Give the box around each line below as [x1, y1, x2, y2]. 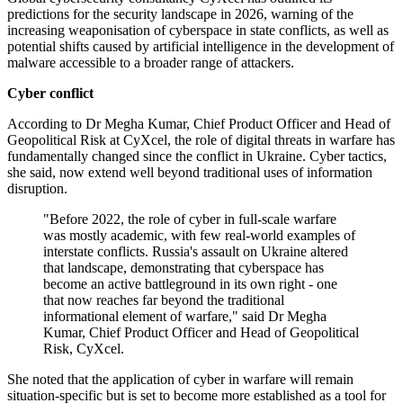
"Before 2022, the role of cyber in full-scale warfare [43, 211, 336, 228]
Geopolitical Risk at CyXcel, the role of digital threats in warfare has [7, 132, 395, 148]
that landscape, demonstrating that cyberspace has [43, 260, 324, 276]
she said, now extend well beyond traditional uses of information [7, 165, 372, 181]
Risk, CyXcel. [43, 341, 124, 357]
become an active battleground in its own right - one [43, 276, 337, 292]
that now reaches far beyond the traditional [43, 292, 284, 309]
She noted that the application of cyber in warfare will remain [7, 372, 354, 388]
